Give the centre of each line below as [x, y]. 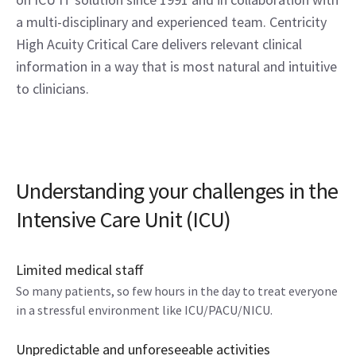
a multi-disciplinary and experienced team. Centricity [171, 22]
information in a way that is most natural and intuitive [176, 66]
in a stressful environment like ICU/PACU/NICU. [144, 310]
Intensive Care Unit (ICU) [124, 219]
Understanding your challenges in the [177, 191]
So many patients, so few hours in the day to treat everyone [177, 291]
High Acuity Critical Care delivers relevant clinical [159, 44]
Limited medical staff [80, 270]
